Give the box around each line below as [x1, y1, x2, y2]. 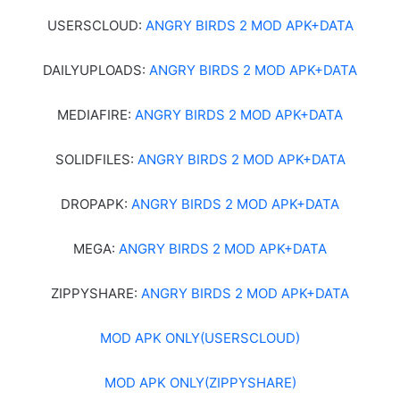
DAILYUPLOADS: [43, 61, 149, 79]
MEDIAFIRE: [57, 105, 135, 123]
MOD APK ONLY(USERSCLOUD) [100, 329, 300, 346]
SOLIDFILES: [54, 150, 137, 168]
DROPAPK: [61, 195, 131, 212]
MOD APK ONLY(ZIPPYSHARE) [104, 373, 296, 391]
